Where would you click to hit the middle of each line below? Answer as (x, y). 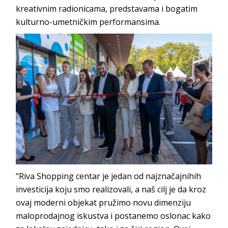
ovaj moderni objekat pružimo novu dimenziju (104, 202)
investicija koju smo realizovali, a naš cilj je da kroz (111, 189)
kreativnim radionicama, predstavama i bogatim (107, 8)
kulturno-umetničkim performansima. (88, 22)
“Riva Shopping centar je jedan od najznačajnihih (109, 176)
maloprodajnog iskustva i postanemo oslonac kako (113, 216)
